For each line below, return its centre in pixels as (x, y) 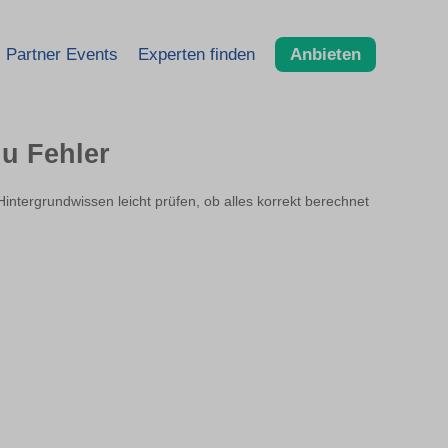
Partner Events (62, 54)
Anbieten (325, 54)
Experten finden (196, 54)
